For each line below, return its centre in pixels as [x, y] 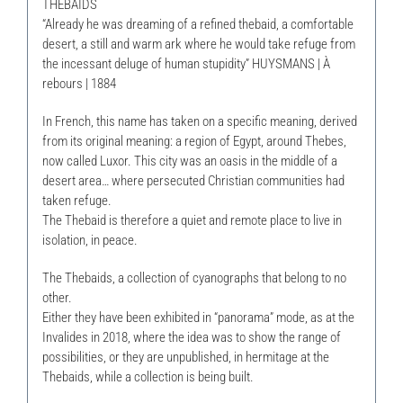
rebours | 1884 [79, 83]
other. [57, 297]
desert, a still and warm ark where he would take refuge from [198, 44]
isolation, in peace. [90, 240]
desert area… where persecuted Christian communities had [193, 180]
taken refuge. [76, 200]
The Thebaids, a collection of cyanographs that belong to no [194, 278]
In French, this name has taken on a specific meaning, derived [199, 121]
